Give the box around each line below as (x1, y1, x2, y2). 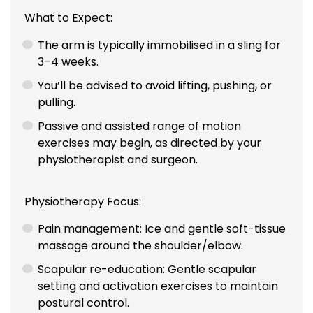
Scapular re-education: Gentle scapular (38, 261, 257, 277)
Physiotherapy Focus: (24, 193, 141, 210)
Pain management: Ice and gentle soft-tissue (38, 220, 286, 237)
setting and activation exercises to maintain (38, 277, 279, 294)
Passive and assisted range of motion (38, 118, 242, 135)
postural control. (38, 294, 130, 311)
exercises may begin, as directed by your (38, 135, 262, 152)
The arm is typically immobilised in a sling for (38, 37, 282, 54)
